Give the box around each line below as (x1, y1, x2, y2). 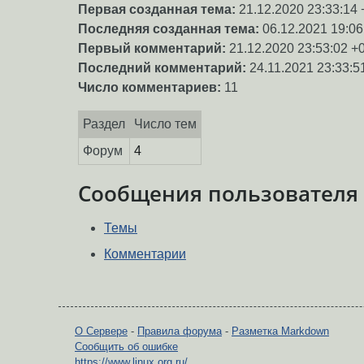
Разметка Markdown (232, 325, 329, 338)
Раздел (82, 117, 125, 132)
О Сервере (75, 325, 128, 338)
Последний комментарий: (78, 61, 246, 76)
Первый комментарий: (78, 41, 226, 56)
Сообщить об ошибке (75, 340, 178, 353)
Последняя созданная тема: (78, 22, 259, 37)
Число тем (133, 117, 197, 132)
